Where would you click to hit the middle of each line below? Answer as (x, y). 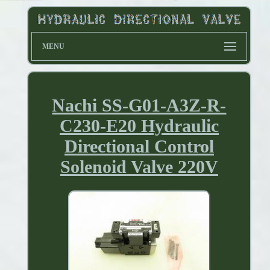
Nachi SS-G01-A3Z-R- (139, 105)
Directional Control (139, 146)
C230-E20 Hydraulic (139, 126)
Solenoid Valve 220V (139, 167)
